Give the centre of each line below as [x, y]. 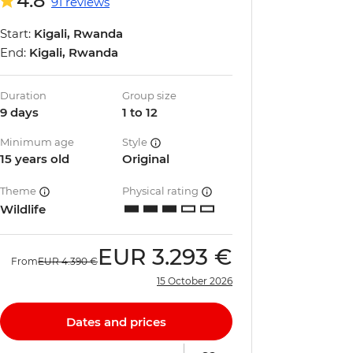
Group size [150, 95]
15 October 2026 [195, 281]
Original [146, 159]
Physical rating [162, 191]
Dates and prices [116, 321]
